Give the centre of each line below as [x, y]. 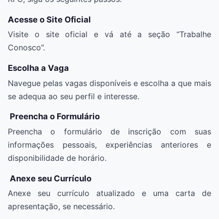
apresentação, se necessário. [61, 207]
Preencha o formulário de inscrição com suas [109, 132]
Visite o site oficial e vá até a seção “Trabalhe [109, 34]
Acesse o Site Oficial [49, 19]
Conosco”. [26, 48]
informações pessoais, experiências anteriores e [109, 145]
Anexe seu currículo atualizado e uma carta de [109, 193]
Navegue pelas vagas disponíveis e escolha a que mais [109, 83]
